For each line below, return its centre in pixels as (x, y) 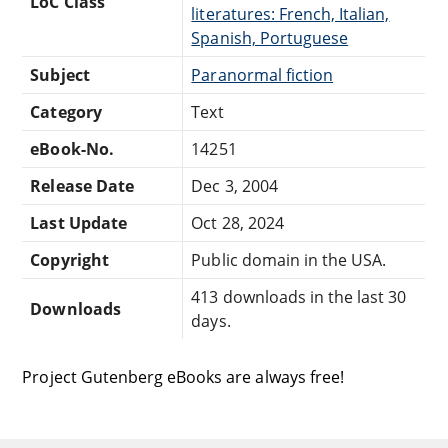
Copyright (69, 259)
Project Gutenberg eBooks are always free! (183, 376)
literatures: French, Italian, (290, 13)
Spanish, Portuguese (270, 37)
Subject (60, 74)
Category (66, 111)
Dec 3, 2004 (234, 185)
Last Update (78, 222)
